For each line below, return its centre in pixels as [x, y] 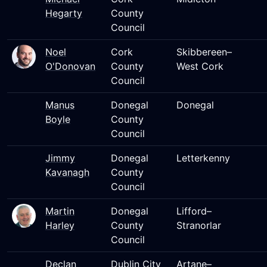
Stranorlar [199, 225]
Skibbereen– [204, 52]
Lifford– [194, 211]
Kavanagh [67, 172]
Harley [60, 225]
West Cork [200, 66]
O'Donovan [70, 66]
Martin [60, 211]
